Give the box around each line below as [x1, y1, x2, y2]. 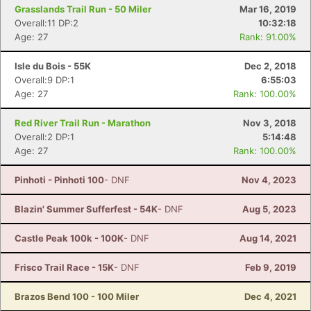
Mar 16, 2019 [239, 3, 296, 15]
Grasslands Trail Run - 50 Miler [15, 3, 151, 15]
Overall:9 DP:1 [15, 74, 74, 85]
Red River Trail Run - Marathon [15, 117, 151, 128]
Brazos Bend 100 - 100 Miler [15, 291, 139, 302]
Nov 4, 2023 [242, 174, 296, 185]
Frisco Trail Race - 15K [15, 262, 114, 273]
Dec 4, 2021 [244, 291, 296, 302]
